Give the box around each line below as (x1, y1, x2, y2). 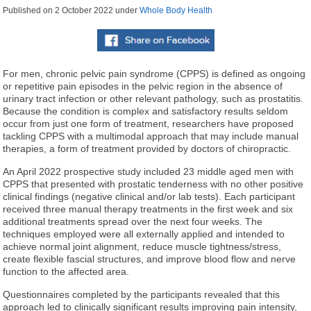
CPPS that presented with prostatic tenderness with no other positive (3, 178, 304, 190)
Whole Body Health (140, 5, 213, 15)
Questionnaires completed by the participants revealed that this (3, 288, 280, 300)
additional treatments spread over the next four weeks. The (3, 215, 263, 227)
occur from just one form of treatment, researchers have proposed (3, 117, 294, 129)
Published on (3, 5, 56, 15)
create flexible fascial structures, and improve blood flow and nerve (3, 253, 296, 264)
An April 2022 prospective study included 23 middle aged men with (3, 165, 294, 177)
